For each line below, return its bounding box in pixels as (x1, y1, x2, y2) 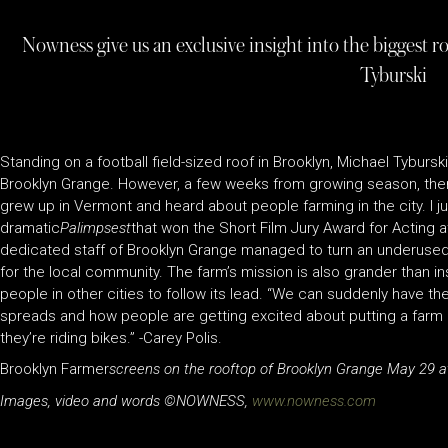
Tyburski (359, 64, 427, 87)
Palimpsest (60, 219, 131, 237)
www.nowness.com (252, 391, 376, 410)
